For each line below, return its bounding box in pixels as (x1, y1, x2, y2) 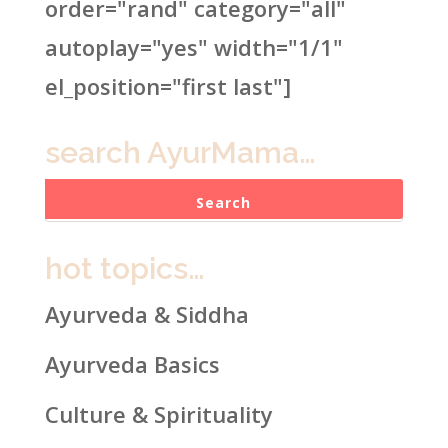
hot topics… (44, 250, 205, 286)
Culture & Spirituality (44, 398, 273, 429)
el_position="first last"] (44, 71, 291, 101)
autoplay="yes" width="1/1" (44, 32, 343, 62)
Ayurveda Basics (44, 348, 220, 379)
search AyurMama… (44, 135, 316, 170)
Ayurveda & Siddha (44, 298, 249, 329)
